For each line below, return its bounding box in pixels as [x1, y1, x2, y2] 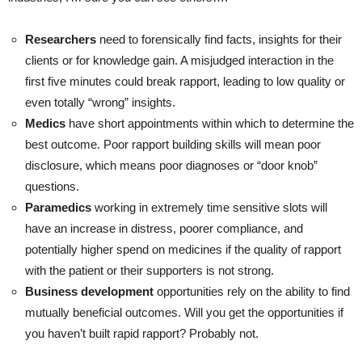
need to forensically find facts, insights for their [96, 32, 342, 47]
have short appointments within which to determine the [65, 116, 354, 131]
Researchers [25, 32, 96, 47]
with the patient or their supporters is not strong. [25, 263, 274, 278]
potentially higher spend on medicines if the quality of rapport [25, 242, 341, 257]
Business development [25, 284, 154, 299]
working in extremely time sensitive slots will [91, 200, 327, 215]
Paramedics [25, 200, 91, 215]
